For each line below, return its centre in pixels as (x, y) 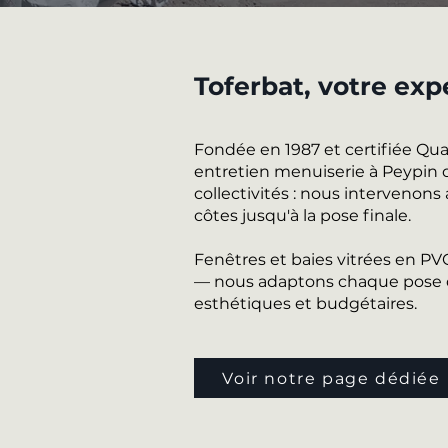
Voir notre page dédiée (331, 378)
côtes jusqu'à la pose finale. (302, 215)
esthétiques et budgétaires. (305, 303)
